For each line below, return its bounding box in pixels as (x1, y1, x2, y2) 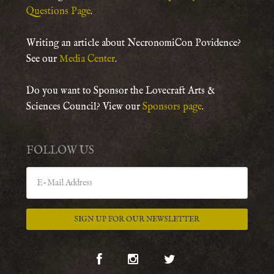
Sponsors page (142, 101, 202, 114)
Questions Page (26, 6, 91, 18)
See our (26, 53, 59, 66)
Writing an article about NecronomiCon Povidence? (26, 37, 241, 50)
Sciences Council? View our (26, 101, 143, 114)
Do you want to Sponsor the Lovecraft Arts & (26, 85, 215, 98)
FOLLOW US (26, 144, 94, 158)
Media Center (59, 53, 115, 66)
